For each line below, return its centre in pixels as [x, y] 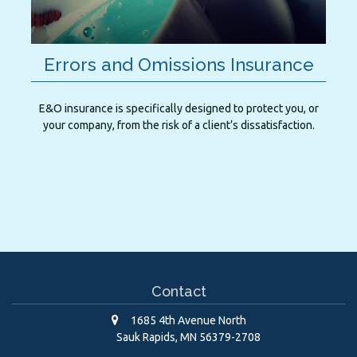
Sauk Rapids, [147, 337]
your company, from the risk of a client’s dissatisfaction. [178, 125]
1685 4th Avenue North [188, 320]
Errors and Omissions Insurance [178, 65]
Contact [178, 291]
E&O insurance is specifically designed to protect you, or [178, 108]
